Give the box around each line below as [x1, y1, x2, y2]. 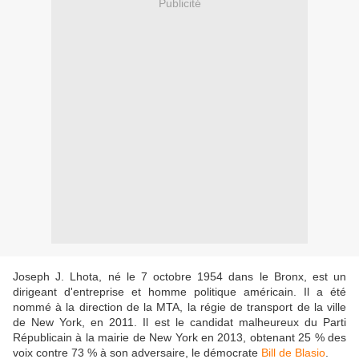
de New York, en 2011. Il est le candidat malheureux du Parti [13, 316, 346, 329]
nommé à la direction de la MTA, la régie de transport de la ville [13, 301, 346, 314]
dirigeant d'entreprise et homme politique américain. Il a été [13, 285, 346, 299]
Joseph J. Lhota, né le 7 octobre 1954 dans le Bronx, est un [13, 270, 346, 284]
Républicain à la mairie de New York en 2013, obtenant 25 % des [13, 331, 346, 345]
